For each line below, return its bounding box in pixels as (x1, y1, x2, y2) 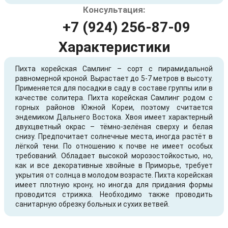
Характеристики (58, 38, 170, 55)
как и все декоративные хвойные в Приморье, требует (15, 161, 213, 169)
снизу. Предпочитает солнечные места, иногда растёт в (15, 132, 213, 140)
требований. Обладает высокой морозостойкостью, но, (15, 151, 213, 160)
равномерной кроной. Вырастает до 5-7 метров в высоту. (15, 74, 213, 82)
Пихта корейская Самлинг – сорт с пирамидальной (15, 64, 213, 73)
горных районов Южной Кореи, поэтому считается (15, 103, 213, 111)
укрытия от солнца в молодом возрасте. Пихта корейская (15, 170, 213, 179)
